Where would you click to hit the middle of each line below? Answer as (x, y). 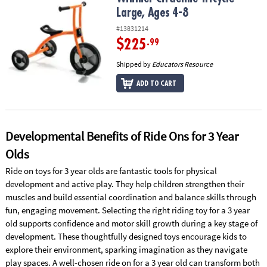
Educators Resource (183, 64)
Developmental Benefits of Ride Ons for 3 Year (122, 136)
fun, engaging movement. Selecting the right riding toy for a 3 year (127, 210)
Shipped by (134, 64)
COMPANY (24, 43)
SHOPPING (25, 105)
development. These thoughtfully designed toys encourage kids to (126, 236)
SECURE (20, 93)
